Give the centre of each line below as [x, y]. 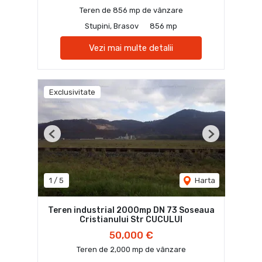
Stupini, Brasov [112, 26]
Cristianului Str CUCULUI [131, 220]
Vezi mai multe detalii [131, 48]
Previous [68, 139]
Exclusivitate [72, 92]
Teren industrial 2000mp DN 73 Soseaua [131, 211]
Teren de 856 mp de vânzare [131, 11]
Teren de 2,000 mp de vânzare [131, 250]
